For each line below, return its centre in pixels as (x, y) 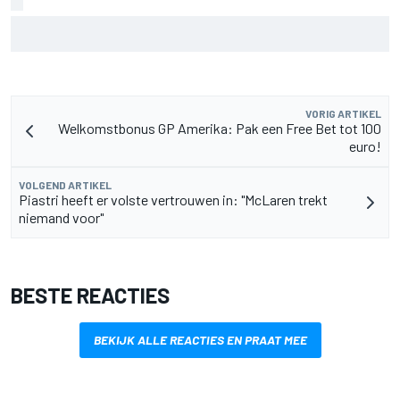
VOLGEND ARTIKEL (65, 184)
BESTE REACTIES (90, 295)
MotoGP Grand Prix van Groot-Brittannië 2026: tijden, (179, 24)
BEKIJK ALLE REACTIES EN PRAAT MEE (200, 339)
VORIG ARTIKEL (343, 113)
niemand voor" (61, 217)
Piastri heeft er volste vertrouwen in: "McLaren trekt (173, 199)
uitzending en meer (72, 40)
